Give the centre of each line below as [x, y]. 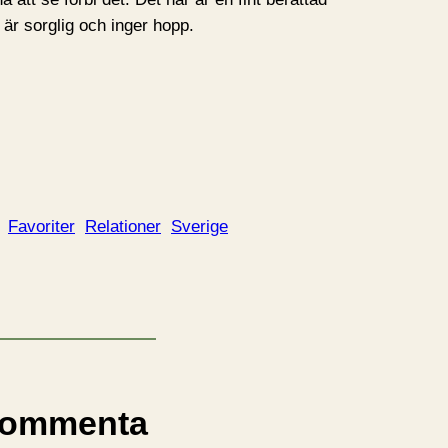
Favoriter [41, 226]
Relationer [123, 226]
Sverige [199, 226]
